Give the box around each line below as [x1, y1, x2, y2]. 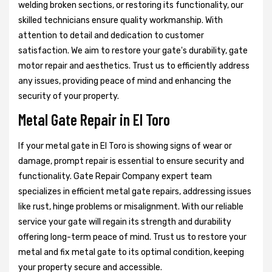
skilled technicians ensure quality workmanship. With [18, 15, 223, 26]
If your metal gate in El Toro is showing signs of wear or [18, 141, 232, 152]
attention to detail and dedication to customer [18, 30, 204, 41]
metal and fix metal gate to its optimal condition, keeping [18, 247, 244, 258]
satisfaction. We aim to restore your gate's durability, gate [18, 46, 248, 56]
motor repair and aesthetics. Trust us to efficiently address [18, 61, 250, 72]
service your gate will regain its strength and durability [18, 217, 231, 228]
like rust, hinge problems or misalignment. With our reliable [18, 202, 243, 212]
